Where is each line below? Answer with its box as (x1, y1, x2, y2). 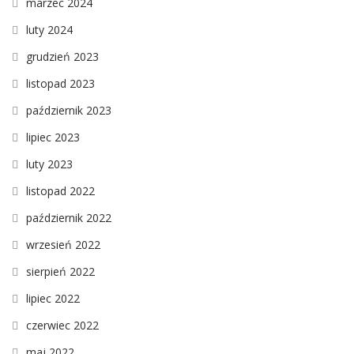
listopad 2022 (26, 183, 95, 199)
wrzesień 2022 (26, 237, 100, 253)
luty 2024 (26, 22, 73, 38)
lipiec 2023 (26, 130, 80, 145)
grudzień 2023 (26, 49, 99, 65)
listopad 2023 (26, 76, 95, 92)
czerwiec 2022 (26, 318, 99, 333)
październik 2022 (26, 210, 111, 226)
